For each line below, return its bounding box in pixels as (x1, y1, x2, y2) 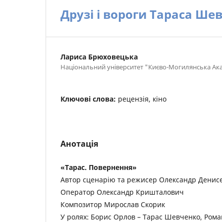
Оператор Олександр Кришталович (60, 187, 184, 197)
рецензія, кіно (118, 94, 166, 104)
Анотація (60, 138, 98, 149)
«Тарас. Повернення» (60, 163, 137, 172)
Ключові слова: (60, 94, 118, 104)
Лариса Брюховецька (60, 52, 138, 61)
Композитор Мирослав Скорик (60, 200, 165, 209)
